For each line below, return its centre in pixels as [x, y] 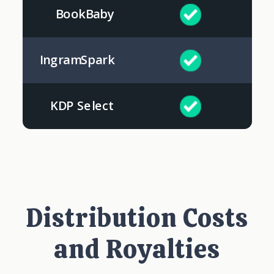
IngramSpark [77, 60]
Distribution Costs [137, 218]
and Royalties [137, 250]
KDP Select [82, 106]
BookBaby [85, 14]
